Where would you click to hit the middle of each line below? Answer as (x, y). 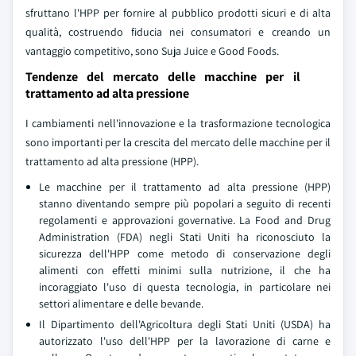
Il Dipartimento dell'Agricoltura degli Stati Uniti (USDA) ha (185, 324)
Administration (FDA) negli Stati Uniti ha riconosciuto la (185, 237)
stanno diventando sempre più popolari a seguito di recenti (185, 203)
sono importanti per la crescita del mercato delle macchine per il (178, 142)
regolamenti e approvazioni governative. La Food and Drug (185, 220)
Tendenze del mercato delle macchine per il (163, 77)
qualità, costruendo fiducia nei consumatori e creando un (178, 32)
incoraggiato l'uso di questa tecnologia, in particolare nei (185, 287)
